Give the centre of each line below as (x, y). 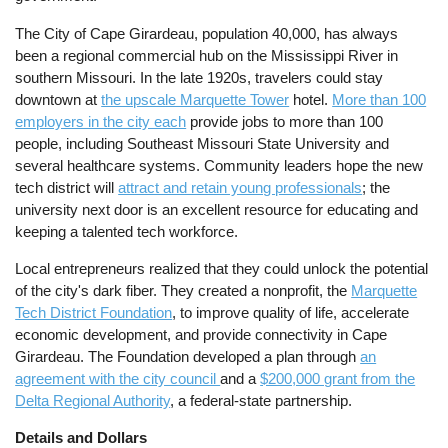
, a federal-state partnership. (261, 400)
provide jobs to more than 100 (285, 121)
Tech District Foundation (94, 312)
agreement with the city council (118, 378)
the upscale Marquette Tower (195, 99)
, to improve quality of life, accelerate (291, 312)
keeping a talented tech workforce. (127, 231)
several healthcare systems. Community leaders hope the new (219, 165)
